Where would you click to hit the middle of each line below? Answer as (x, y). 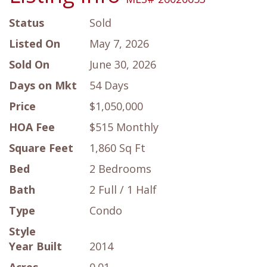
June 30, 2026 (123, 65)
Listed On (35, 44)
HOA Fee (32, 127)
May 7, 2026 (119, 44)
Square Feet (41, 148)
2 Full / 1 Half (123, 190)
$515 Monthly (124, 127)
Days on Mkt (43, 86)
